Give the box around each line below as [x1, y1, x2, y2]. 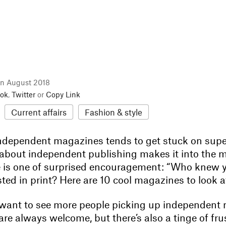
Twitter [12, 89, 35, 99]
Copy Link [46, 89, 80, 99]
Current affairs [11, 106, 67, 117]
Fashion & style [85, 106, 142, 117]
